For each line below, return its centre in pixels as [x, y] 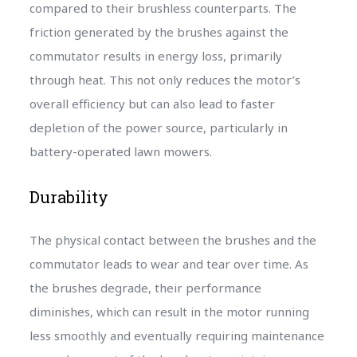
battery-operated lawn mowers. [120, 151]
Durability [69, 196]
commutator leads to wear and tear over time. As [169, 263]
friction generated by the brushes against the [159, 31]
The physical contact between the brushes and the [173, 239]
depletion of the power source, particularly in [158, 127]
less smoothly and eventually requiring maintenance [177, 335]
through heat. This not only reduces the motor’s [165, 79]
